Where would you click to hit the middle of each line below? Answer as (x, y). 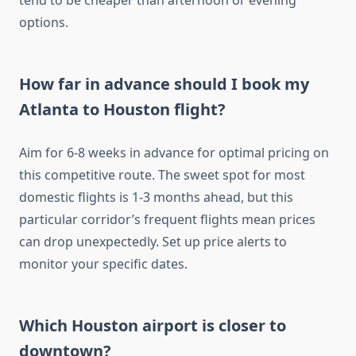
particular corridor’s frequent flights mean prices (167, 220)
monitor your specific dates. (103, 264)
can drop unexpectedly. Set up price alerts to (153, 242)
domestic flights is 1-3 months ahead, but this (156, 197)
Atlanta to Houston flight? (122, 110)
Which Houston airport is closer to (153, 326)
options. (44, 23)
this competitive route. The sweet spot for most (162, 175)
